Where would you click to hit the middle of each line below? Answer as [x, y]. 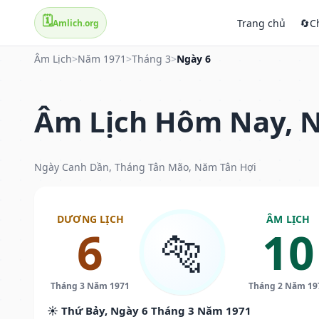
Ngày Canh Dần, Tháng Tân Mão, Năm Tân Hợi [145, 167]
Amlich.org [76, 23]
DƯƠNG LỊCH [90, 219]
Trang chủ [261, 23]
